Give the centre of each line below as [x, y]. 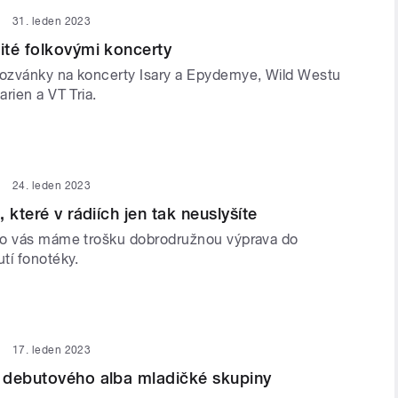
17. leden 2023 [52, 350]
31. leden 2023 [52, 21]
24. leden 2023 [52, 186]
